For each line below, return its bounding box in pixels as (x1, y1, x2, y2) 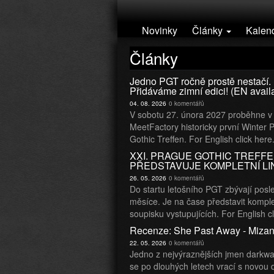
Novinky (142, 23, 177, 37)
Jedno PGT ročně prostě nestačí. (130, 74, 271, 88)
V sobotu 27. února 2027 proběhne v (130, 108, 272, 120)
